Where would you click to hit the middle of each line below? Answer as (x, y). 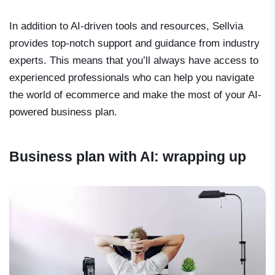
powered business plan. (63, 112)
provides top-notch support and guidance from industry (134, 43)
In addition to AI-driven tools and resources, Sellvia (126, 26)
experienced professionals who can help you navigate (132, 77)
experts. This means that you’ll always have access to (134, 60)
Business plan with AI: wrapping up (128, 156)
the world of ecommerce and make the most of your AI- (135, 95)
